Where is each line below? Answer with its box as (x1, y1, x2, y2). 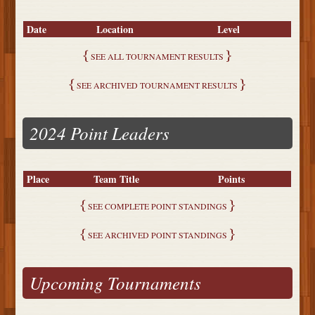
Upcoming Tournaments (30, 271, 202, 295)
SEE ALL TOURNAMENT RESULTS (91, 51, 224, 63)
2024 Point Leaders (30, 121, 170, 146)
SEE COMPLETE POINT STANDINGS (87, 200, 227, 212)
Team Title (94, 172, 140, 187)
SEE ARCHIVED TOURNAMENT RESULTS (77, 79, 238, 91)
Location (96, 22, 134, 37)
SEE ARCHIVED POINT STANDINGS (87, 229, 227, 241)
